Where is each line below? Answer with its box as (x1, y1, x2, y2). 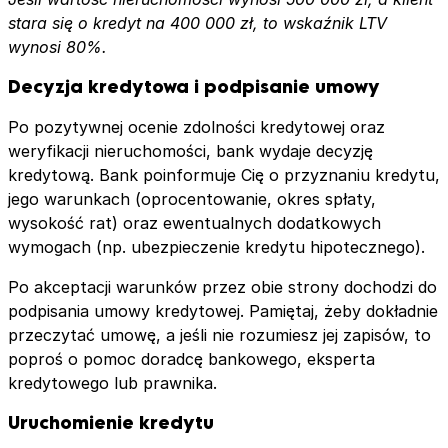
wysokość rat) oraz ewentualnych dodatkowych (8, 212, 381, 233)
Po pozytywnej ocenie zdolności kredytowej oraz (8, 116, 385, 137)
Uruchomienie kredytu (8, 411, 214, 433)
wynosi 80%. (8, 36, 107, 57)
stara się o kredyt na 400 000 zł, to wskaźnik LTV (8, 12, 387, 33)
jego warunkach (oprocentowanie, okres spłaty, (8, 188, 376, 209)
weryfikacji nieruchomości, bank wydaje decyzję (8, 140, 373, 161)
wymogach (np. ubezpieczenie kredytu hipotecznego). (8, 236, 425, 257)
